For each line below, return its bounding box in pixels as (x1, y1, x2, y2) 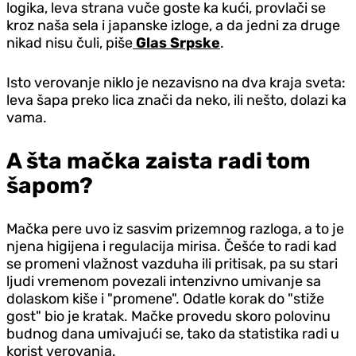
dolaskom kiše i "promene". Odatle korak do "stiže (6, 289, 324, 308)
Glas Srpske (133, 33, 220, 52)
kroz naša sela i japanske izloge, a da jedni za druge (6, 16, 340, 34)
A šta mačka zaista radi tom (6, 147, 311, 174)
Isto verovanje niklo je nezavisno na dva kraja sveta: (6, 73, 346, 91)
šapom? (6, 172, 93, 199)
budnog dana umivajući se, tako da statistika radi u (6, 324, 339, 342)
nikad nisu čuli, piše (6, 33, 133, 52)
